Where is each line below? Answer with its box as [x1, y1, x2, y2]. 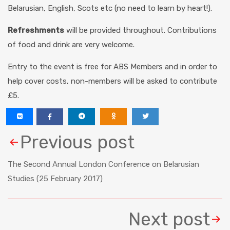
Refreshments [8, 26, 64, 35]
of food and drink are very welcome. [8, 40, 135, 49]
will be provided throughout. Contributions [64, 26, 217, 35]
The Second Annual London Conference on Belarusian [8, 160, 199, 169]
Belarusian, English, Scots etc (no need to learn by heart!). [8, 4, 212, 13]
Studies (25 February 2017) [8, 174, 103, 183]
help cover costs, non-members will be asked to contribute [8, 76, 217, 86]
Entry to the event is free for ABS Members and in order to [8, 62, 217, 71]
